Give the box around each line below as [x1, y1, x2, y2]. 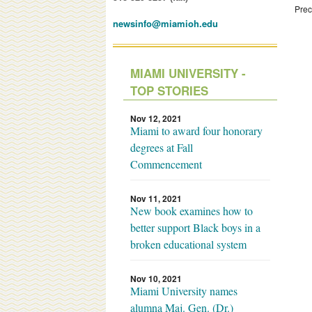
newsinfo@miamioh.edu [113, 16, 218, 30]
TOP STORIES [130, 81, 208, 99]
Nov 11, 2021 [130, 192, 182, 205]
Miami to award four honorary [130, 123, 263, 138]
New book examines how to [130, 203, 253, 218]
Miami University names [130, 283, 237, 298]
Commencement [130, 156, 202, 171]
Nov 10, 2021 [130, 272, 182, 285]
